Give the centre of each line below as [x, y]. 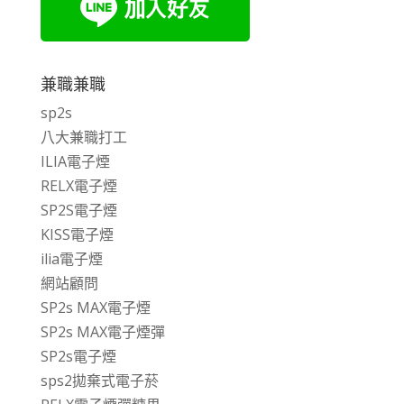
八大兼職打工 [83, 137]
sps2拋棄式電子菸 [99, 381]
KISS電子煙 [77, 234]
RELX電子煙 [78, 186]
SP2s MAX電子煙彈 [102, 332]
